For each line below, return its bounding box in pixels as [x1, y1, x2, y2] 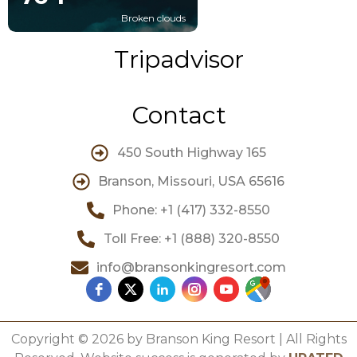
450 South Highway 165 [116, 145, 266, 161]
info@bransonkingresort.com [96, 260, 287, 276]
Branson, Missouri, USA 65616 [98, 174, 285, 190]
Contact [131, 100, 226, 131]
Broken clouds [121, 11, 186, 24]
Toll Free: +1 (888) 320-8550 [103, 231, 280, 247]
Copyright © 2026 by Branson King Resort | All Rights [10, 331, 347, 347]
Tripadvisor [113, 45, 244, 75]
